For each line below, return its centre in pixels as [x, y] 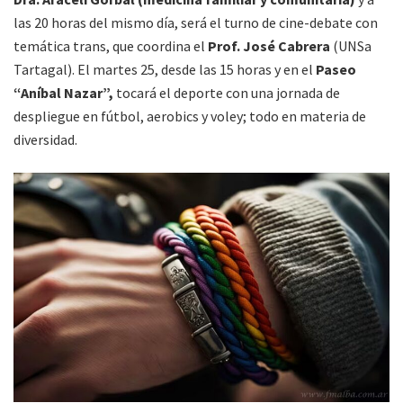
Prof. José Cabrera [270, 45]
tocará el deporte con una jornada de [227, 92]
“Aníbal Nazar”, [63, 92]
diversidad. [45, 139]
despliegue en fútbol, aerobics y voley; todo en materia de [190, 116]
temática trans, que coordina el [111, 45]
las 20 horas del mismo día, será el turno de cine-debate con [196, 22]
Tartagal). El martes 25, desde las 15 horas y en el [165, 69]
